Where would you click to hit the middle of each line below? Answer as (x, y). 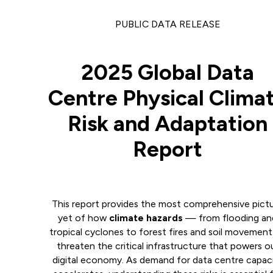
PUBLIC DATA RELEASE (168, 24)
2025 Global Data (168, 72)
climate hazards (146, 218)
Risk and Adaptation (168, 123)
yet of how (84, 218)
